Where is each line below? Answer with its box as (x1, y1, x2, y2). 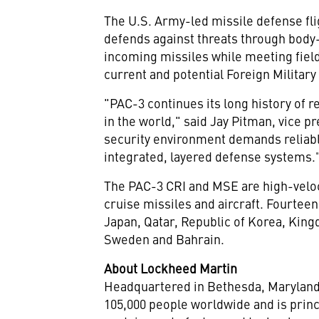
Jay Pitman (210, 112, 273, 130)
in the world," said (104, 112, 211, 130)
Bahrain (176, 230, 221, 248)
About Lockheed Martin (104, 259, 238, 277)
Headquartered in (104, 277, 208, 295)
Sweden (104, 230, 150, 248)
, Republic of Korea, (174, 212, 289, 230)
